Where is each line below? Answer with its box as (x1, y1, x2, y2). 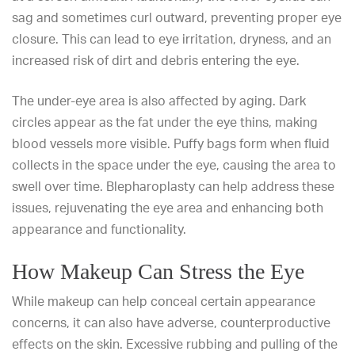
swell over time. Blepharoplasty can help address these (12, 178, 334, 194)
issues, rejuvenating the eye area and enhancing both (12, 200, 323, 216)
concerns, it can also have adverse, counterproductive (12, 315, 330, 330)
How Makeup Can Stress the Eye (12, 259, 304, 284)
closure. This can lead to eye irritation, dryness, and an (12, 31, 331, 47)
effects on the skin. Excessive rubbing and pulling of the (12, 336, 338, 352)
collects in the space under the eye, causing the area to (12, 157, 336, 173)
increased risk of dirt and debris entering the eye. (12, 52, 300, 68)
